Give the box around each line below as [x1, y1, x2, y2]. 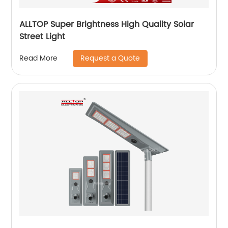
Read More [19, 52, 58, 65]
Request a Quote [80, 52, 140, 64]
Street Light [19, 30, 66, 43]
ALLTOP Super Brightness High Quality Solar [19, 17, 194, 31]
